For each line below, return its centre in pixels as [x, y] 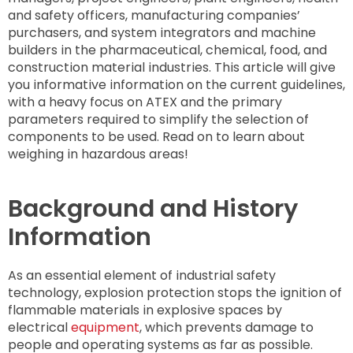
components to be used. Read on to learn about [156, 137]
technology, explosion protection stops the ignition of [175, 293]
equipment [105, 328]
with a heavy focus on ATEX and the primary [145, 102]
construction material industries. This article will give [172, 68]
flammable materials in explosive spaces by [145, 310]
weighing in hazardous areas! [98, 154]
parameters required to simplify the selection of [158, 120]
